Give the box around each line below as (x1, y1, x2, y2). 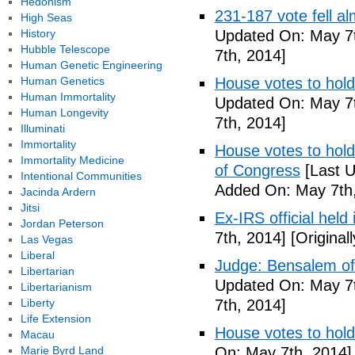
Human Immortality (20, 90, 116, 103)
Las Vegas (20, 233, 73, 246)
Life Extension (20, 312, 91, 325)
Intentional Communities (20, 170, 142, 182)
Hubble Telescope (20, 43, 110, 55)
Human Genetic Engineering (20, 59, 162, 71)
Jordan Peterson (20, 217, 104, 230)
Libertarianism (20, 281, 92, 293)
